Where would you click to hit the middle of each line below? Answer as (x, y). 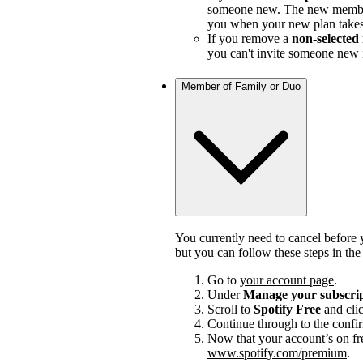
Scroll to (231, 310)
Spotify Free (287, 310)
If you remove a (250, 38)
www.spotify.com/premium (277, 353)
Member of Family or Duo (241, 86)
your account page (287, 280)
